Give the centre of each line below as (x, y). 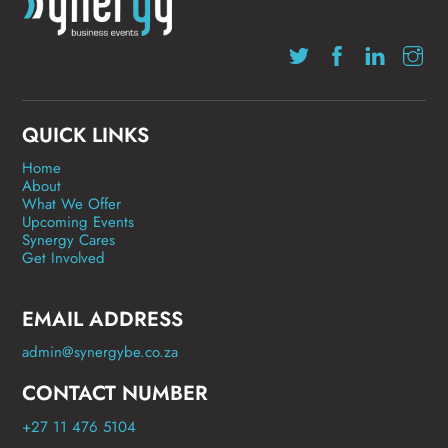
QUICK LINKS (86, 134)
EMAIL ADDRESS (103, 319)
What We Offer (72, 204)
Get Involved (64, 258)
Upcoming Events (78, 222)
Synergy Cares (69, 240)
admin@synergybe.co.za (100, 352)
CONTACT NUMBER (115, 393)
